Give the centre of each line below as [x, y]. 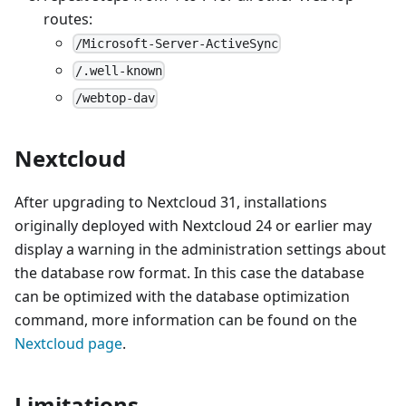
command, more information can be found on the [186, 320]
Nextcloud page [68, 344]
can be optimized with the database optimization [182, 297]
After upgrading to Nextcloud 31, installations [171, 203]
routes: [68, 19]
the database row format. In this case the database [189, 273]
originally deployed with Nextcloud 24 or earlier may [193, 226]
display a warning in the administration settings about [200, 250]
